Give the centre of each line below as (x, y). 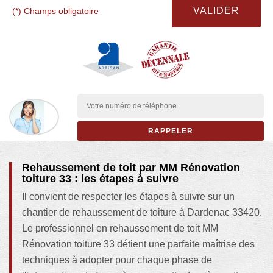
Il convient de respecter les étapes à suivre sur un (128, 196)
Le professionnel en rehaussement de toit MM (120, 228)
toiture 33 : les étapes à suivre (100, 178)
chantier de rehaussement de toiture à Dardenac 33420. (142, 212)
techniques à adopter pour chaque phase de (117, 260)
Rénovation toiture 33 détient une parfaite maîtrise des (138, 244)
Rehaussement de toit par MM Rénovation (131, 167)
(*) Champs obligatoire (55, 11)
